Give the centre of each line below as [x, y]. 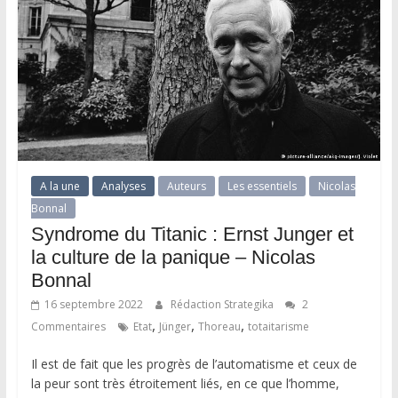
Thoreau [219, 326]
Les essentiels [262, 186]
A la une [60, 186]
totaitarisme [278, 326]
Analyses [123, 186]
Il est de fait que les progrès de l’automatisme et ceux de [194, 363]
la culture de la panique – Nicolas [173, 257]
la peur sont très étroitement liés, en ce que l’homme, [185, 383]
